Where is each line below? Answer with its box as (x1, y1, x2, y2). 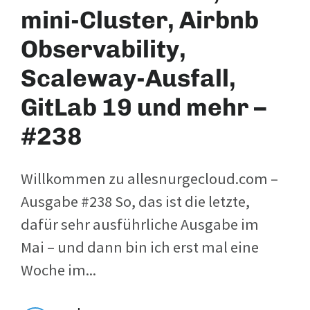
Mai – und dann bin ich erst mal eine (21, 237, 259, 257)
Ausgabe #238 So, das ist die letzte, (21, 191, 250, 211)
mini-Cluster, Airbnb (21, 5, 259, 35)
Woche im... (21, 259, 96, 280)
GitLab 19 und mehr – (21, 92, 266, 122)
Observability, (21, 34, 186, 64)
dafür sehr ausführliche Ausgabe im (21, 214, 259, 234)
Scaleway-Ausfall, (21, 63, 236, 93)
